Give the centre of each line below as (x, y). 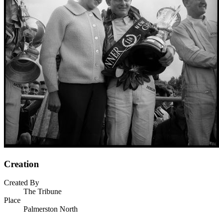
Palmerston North (51, 209)
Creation (22, 164)
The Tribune (43, 192)
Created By (22, 183)
